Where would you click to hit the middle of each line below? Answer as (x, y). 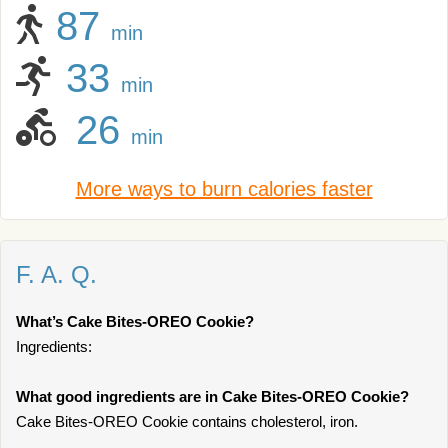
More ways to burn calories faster (224, 189)
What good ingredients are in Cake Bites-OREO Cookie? (212, 396)
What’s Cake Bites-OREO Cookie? (135, 321)
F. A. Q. (56, 274)
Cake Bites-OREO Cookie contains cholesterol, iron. (187, 421)
